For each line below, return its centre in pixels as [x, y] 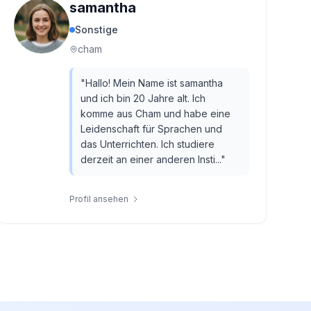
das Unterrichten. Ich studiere [147, 144]
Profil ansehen [99, 199]
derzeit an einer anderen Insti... [150, 159]
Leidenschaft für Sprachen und [151, 129]
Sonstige [96, 30]
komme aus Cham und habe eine [155, 114]
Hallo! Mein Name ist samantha [154, 83]
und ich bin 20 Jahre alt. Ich [143, 98]
